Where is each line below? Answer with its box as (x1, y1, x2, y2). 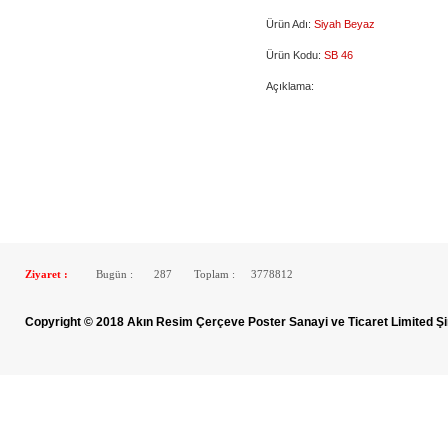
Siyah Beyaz (314, 18, 375, 30)
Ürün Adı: (266, 18, 314, 30)
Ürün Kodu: (266, 49, 324, 61)
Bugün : (93, 269, 133, 280)
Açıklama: (266, 80, 314, 92)
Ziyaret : (25, 269, 68, 280)
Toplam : (191, 269, 235, 280)
